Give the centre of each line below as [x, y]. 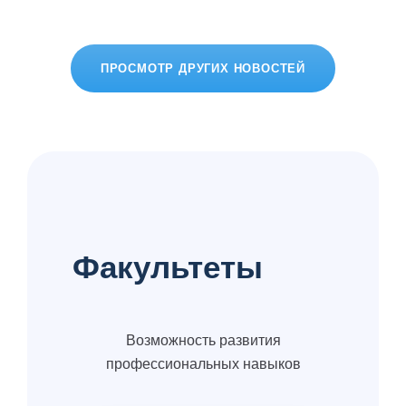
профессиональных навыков [203, 363]
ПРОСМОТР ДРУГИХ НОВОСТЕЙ [203, 68]
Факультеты [168, 266]
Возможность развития [203, 340]
